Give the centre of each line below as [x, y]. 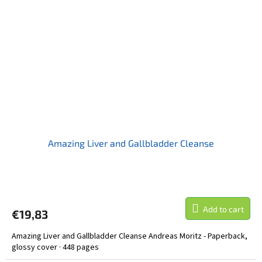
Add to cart [223, 209]
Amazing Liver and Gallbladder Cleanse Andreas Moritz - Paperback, [130, 237]
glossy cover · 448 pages [55, 248]
